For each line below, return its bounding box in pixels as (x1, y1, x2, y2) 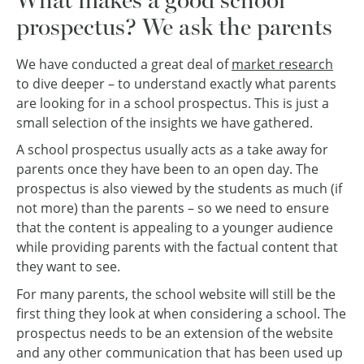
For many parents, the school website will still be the (16, 284, 336, 303)
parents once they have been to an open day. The (16, 160, 318, 179)
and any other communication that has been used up (16, 343, 343, 362)
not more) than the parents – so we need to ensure (16, 199, 329, 218)
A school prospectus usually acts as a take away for (16, 141, 328, 159)
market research (232, 54, 333, 73)
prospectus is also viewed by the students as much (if (16, 180, 342, 198)
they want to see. (16, 258, 120, 276)
